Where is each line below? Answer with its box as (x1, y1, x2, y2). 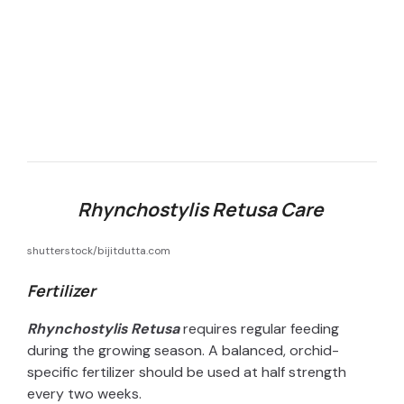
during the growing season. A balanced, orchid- (27, 340, 339, 360)
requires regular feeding (179, 318, 339, 338)
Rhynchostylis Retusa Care (77, 196, 324, 222)
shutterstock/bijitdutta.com (27, 243, 170, 258)
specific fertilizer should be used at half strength (27, 362, 346, 381)
